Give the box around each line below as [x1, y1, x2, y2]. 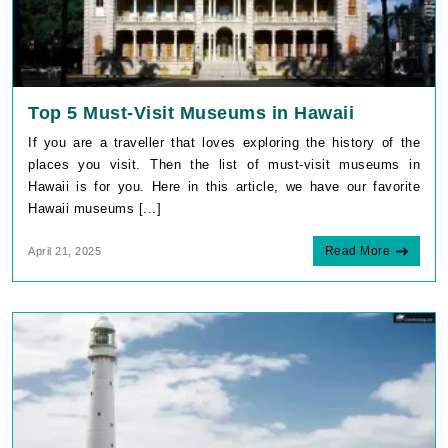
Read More [324, 243, 390, 258]
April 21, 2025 [28, 244, 101, 257]
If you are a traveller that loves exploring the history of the [28, 134, 420, 150]
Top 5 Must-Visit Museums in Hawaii [28, 102, 354, 123]
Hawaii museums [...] [28, 200, 161, 216]
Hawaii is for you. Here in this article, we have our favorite [28, 178, 420, 194]
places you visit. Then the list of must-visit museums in [28, 156, 420, 172]
